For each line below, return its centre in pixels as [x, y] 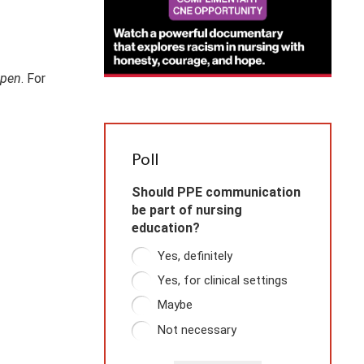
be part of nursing [187, 210]
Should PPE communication [216, 193]
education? [166, 228]
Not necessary [197, 329]
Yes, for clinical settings [223, 280]
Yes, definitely [195, 256]
